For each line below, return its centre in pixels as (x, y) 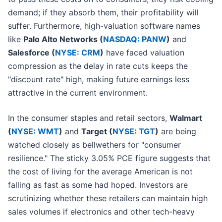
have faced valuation (144, 53)
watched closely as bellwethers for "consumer (94, 145)
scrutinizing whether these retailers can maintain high (108, 198)
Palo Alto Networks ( (63, 39)
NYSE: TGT (134, 132)
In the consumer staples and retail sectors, (89, 118)
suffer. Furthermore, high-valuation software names (104, 26)
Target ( (97, 132)
